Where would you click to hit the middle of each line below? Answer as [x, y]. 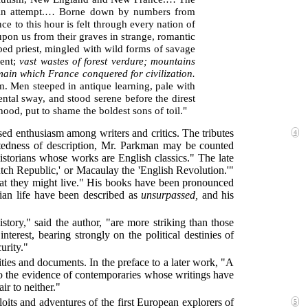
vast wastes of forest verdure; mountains [108, 60]
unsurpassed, [170, 195]
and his [216, 195]
